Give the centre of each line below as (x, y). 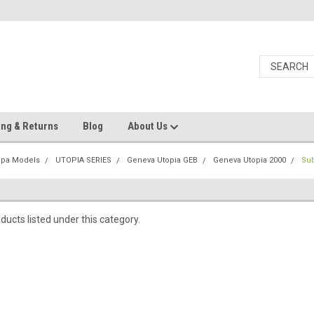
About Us (149, 126)
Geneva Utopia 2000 (250, 160)
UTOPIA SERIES (84, 160)
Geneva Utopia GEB (163, 160)
